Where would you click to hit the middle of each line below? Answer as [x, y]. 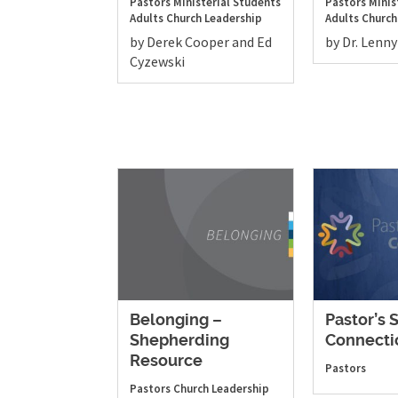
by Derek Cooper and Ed [201, 42]
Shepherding [179, 341]
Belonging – [176, 320]
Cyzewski [157, 62]
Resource [166, 361]
